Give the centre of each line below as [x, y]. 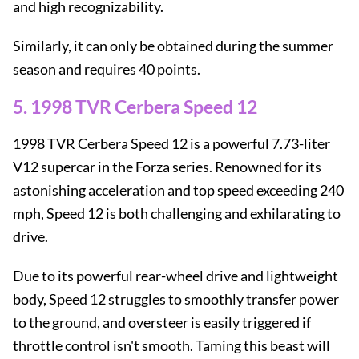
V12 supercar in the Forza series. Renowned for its [167, 167]
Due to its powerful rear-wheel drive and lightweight [175, 276]
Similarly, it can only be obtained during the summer [173, 46]
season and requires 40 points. [107, 69]
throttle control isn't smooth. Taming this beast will [171, 345]
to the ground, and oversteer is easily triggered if [162, 322]
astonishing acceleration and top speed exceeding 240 [178, 190]
